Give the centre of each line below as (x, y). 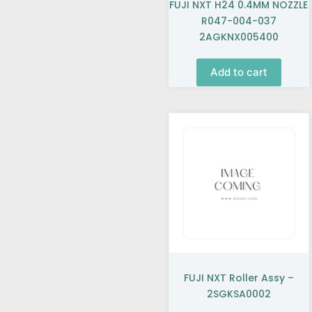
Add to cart (239, 72)
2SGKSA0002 (239, 294)
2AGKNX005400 (239, 37)
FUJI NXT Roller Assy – (239, 278)
